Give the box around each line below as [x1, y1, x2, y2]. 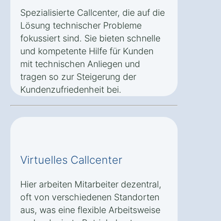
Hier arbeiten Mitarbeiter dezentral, [20, 179, 161, 189]
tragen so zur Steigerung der [20, 71, 136, 82]
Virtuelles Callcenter [20, 153, 122, 166]
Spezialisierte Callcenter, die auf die [20, 7, 165, 18]
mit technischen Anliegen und [20, 58, 140, 69]
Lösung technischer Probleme [20, 20, 142, 31]
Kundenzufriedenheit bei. [20, 84, 121, 95]
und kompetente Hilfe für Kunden [20, 45, 153, 56]
